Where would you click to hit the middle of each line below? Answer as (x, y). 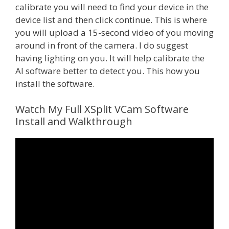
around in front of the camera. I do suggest (102, 45)
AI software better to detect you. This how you (108, 71)
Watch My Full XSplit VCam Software (102, 109)
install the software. (55, 84)
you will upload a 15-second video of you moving (114, 33)
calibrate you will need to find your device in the (112, 7)
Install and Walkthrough (74, 121)
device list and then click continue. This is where (111, 20)
